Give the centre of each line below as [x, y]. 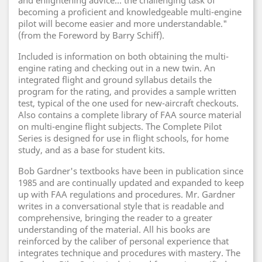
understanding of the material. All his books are [114, 229]
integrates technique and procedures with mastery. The [129, 253]
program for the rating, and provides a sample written [127, 91]
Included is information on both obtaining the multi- [123, 56]
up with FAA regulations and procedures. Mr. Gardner [127, 194]
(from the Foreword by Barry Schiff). [91, 35]
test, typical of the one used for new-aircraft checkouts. [128, 103]
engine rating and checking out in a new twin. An [117, 68]
